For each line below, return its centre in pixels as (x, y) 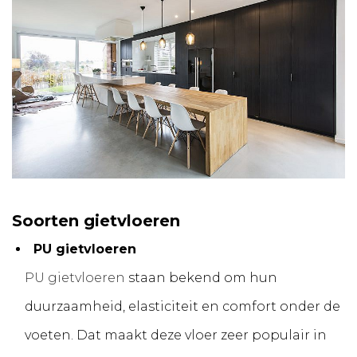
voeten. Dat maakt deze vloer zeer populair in (176, 335)
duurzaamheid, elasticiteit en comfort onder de (182, 307)
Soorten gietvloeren (96, 221)
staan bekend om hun (201, 278)
